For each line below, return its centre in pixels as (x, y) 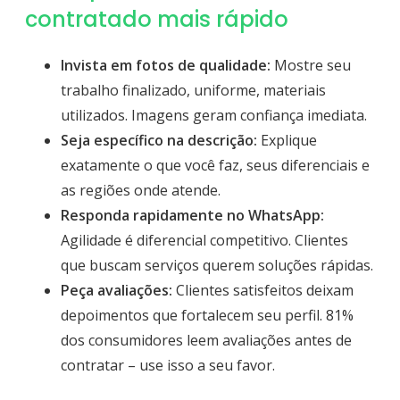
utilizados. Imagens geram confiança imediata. (214, 116)
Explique (287, 141)
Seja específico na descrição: (159, 141)
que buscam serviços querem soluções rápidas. (217, 266)
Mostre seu (311, 66)
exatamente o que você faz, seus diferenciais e (215, 166)
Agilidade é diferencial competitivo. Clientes (204, 241)
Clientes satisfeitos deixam (263, 291)
